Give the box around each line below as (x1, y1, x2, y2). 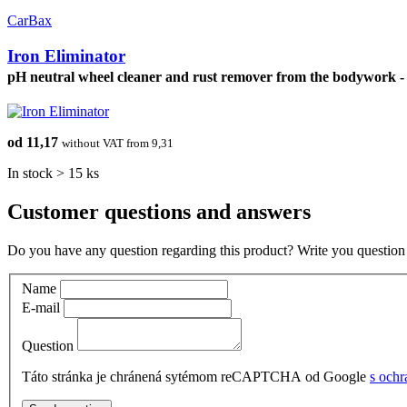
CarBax (7, 13, 52, 29)
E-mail (22, 300, 60, 316)
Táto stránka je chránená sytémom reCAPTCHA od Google (22, 369, 370, 385)
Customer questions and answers (7, 199, 311, 223)
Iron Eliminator (7, 45, 125, 65)
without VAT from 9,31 (62, 135, 174, 150)
